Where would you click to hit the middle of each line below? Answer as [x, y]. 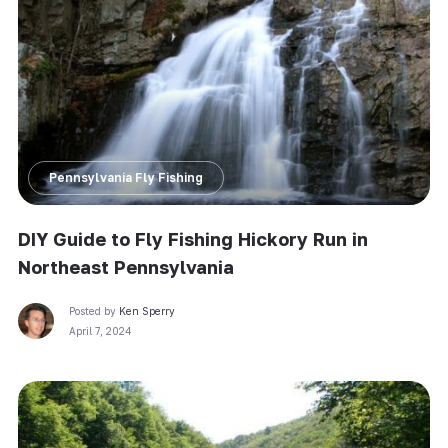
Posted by [93, 310]
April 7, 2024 [99, 330]
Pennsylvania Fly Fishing [125, 177]
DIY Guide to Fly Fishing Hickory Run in [192, 238]
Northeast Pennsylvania [125, 266]
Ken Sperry [146, 310]
